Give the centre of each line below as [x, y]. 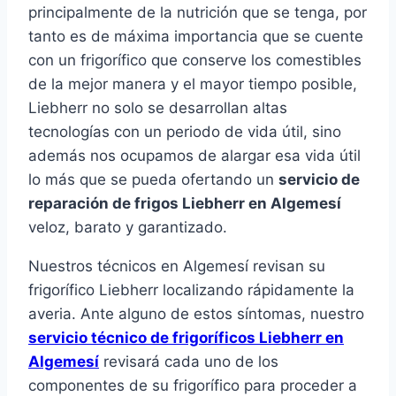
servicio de [319, 180]
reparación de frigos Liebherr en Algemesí [185, 204]
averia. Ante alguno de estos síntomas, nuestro [196, 314]
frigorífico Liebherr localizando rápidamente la [191, 290]
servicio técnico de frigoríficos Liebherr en [186, 338]
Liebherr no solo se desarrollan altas [158, 108]
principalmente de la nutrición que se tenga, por [198, 13]
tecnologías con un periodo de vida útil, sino [185, 132]
